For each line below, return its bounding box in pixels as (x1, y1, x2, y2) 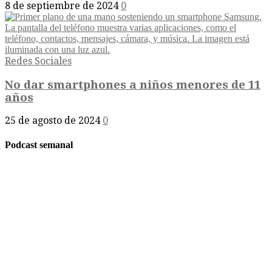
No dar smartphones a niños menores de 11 (5, 78, 260, 91)
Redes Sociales (5, 55, 72, 67)
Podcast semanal (5, 139, 73, 150)
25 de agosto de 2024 (5, 115, 100, 127)
